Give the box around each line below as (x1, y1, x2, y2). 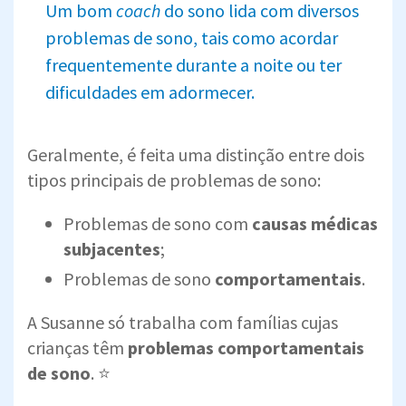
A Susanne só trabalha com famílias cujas (27, 310, 338, 333)
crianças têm (27, 335, 128, 359)
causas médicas (252, 211, 378, 235)
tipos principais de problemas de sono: (27, 168, 321, 191)
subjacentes (63, 237, 160, 260)
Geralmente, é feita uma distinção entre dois (27, 142, 364, 166)
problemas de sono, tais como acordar (45, 25, 338, 49)
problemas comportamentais (128, 335, 364, 359)
